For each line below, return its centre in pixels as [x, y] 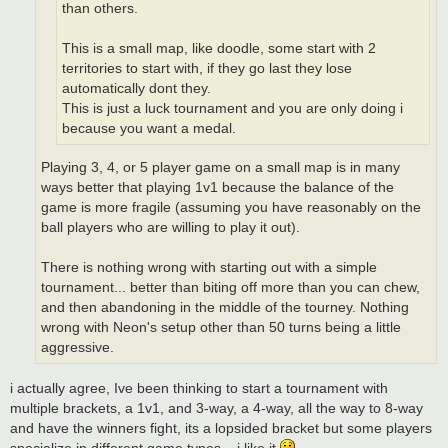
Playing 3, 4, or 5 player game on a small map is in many [220, 168]
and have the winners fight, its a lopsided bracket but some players [221, 427]
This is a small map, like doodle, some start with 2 [219, 48]
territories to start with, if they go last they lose [207, 68]
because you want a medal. [149, 128]
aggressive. [77, 348]
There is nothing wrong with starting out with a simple [209, 268]
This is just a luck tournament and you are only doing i [232, 108]
